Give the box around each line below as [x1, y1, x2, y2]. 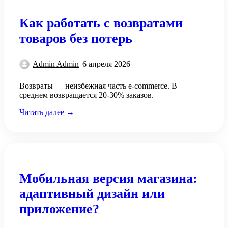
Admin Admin [33, 59, 79, 68]
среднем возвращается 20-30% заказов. [19, 90, 154, 99]
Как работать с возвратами [19, 15, 183, 31]
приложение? [19, 201, 99, 216]
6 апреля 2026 [82, 59, 130, 68]
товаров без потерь [19, 31, 132, 46]
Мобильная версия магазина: [19, 170, 197, 186]
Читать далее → [19, 107, 74, 117]
